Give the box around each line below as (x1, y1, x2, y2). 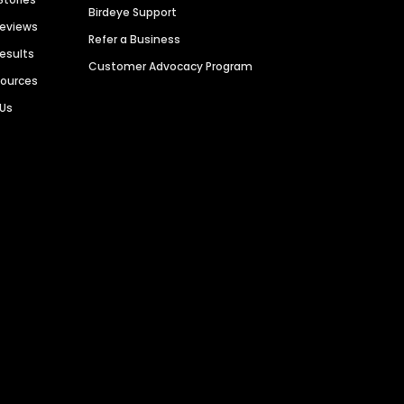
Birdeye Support (88, 5, 178, 21)
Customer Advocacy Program (88, 59, 253, 75)
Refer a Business (88, 32, 181, 48)
